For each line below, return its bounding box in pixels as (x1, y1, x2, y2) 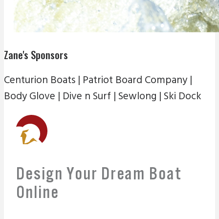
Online (16, 182, 59, 201)
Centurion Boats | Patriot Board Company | (4, 72, 192, 89)
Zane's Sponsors (4, 47, 68, 63)
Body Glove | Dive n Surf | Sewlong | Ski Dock (4, 88, 201, 105)
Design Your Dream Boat (16, 163, 182, 183)
